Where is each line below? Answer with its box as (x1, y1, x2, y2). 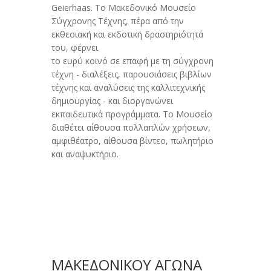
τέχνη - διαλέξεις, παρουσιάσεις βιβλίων (51, 68, 212, 80)
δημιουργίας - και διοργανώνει (51, 95, 173, 107)
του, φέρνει (51, 42, 98, 54)
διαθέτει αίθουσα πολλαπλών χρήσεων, (51, 122, 211, 134)
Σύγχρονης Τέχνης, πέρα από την (51, 15, 184, 27)
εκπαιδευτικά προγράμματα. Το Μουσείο (51, 108, 212, 120)
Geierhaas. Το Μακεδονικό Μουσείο (51, 2, 196, 14)
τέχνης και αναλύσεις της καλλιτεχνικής (51, 82, 205, 94)
